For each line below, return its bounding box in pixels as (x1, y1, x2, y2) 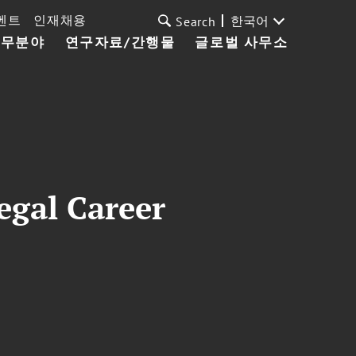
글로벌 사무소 (195, 33, 288, 51)
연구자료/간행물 (64, 33, 176, 51)
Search (176, 14, 216, 29)
